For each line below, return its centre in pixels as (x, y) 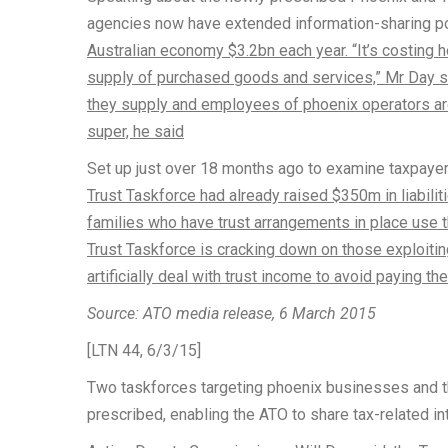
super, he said (135, 131)
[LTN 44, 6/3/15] (144, 350)
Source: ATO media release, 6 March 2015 (231, 313)
